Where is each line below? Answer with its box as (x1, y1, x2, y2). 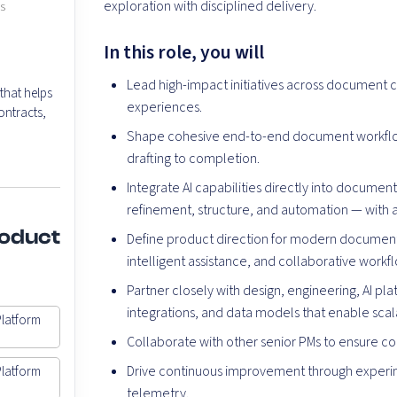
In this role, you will (104, 39, 265, 67)
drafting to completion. (127, 149, 261, 169)
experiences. (127, 97, 203, 118)
